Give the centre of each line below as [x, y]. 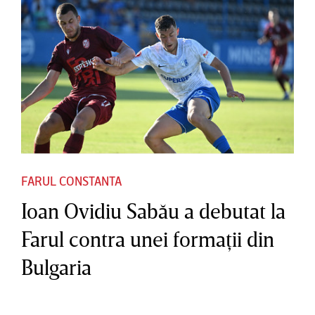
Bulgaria [56, 267]
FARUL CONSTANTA [71, 180]
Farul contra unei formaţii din [148, 239]
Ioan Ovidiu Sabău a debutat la [153, 211]
